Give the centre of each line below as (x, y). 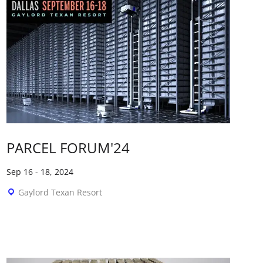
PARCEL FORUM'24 (68, 148)
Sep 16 (20, 172)
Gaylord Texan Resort (60, 193)
